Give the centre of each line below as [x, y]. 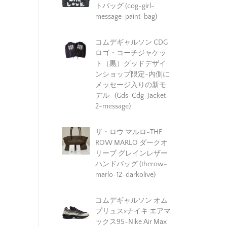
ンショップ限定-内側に [132, 74]
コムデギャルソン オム [131, 200]
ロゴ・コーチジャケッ [130, 53]
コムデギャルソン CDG [131, 42]
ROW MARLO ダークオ [131, 143]
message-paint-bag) [126, 16]
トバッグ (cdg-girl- [125, 6]
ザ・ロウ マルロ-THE [128, 132]
